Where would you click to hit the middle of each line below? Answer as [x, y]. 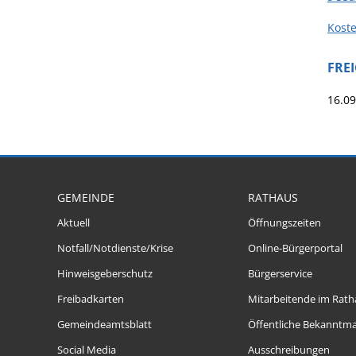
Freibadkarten [91, 299]
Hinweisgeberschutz [105, 274]
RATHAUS [273, 197]
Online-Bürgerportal [295, 248]
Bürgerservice [280, 274]
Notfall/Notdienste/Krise [115, 248]
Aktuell [74, 223]
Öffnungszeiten [284, 223]
